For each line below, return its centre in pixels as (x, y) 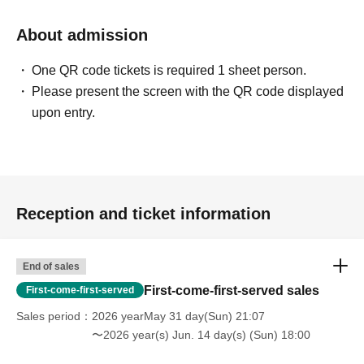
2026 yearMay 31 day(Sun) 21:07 (178, 316)
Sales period (48, 316)
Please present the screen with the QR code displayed (188, 92)
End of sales (51, 267)
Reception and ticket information (143, 214)
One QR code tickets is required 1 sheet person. (169, 71)
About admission (82, 35)
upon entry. (64, 113)
